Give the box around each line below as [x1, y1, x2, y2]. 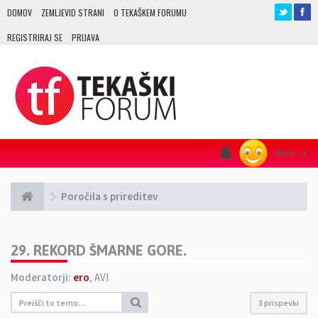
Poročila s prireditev [61, 190, 158, 203]
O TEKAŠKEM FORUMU [114, 6, 187, 18]
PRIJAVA [72, 31, 99, 43]
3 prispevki [258, 297, 299, 308]
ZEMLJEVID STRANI [41, 6, 104, 18]
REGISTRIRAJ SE [7, 31, 62, 43]
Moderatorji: [11, 270, 71, 284]
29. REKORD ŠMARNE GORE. [11, 242, 187, 258]
